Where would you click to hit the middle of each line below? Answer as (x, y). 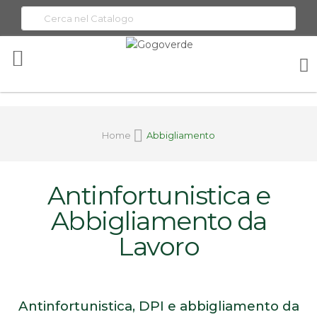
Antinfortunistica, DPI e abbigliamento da (158, 306)
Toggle (40, 57)
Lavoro (158, 246)
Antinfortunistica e (158, 195)
